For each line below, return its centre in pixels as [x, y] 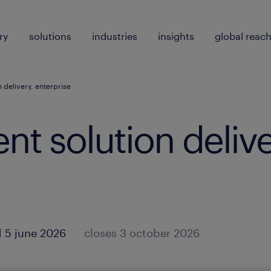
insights [176, 36]
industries [115, 36]
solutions [50, 36]
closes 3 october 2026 [142, 233]
